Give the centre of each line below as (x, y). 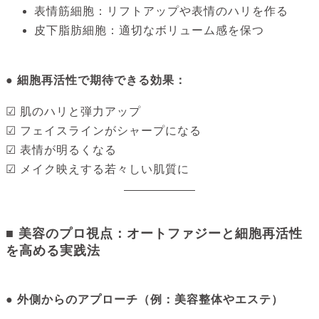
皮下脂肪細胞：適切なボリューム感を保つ (149, 31)
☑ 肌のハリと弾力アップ (73, 112)
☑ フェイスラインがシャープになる (104, 131)
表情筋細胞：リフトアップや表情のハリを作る (161, 11)
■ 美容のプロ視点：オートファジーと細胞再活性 (154, 234)
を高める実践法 (53, 251)
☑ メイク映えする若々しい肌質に (98, 169)
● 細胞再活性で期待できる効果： (96, 80)
